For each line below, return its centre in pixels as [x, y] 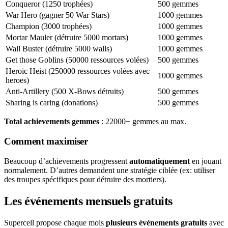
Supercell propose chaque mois [55, 222]
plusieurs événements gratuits [156, 222]
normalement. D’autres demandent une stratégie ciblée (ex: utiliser [110, 170]
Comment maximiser [46, 141]
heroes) [17, 80]
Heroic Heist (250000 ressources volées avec [78, 71]
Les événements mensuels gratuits [88, 201]
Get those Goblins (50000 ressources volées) [77, 60]
